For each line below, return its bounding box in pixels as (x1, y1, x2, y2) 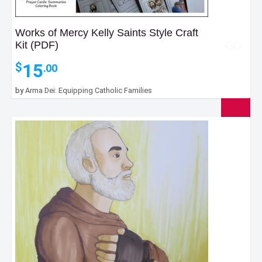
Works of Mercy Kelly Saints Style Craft (15, 27, 198, 39)
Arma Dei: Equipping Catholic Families (25, 86, 152, 95)
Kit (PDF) (15, 39, 58, 51)
